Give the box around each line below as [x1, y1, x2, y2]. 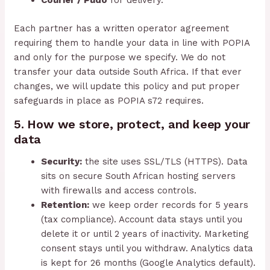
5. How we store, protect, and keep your [14, 116, 251, 131]
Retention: [41, 199, 90, 210]
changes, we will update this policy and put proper [14, 80, 240, 92]
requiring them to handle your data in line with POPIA [14, 37, 250, 48]
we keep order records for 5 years [89, 199, 249, 210]
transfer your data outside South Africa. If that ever [14, 66, 242, 77]
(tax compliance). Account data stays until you [41, 213, 243, 225]
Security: [41, 155, 83, 167]
